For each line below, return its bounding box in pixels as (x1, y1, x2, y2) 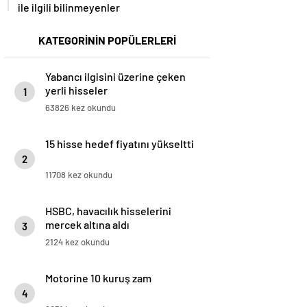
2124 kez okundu (45, 236, 110, 248)
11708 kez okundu (45, 169, 112, 181)
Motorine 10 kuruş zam (45, 271, 151, 285)
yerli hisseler (45, 84, 108, 97)
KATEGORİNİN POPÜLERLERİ (38, 34, 176, 47)
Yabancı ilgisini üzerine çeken (45, 70, 186, 84)
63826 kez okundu (45, 102, 116, 114)
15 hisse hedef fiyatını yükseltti (45, 137, 194, 151)
